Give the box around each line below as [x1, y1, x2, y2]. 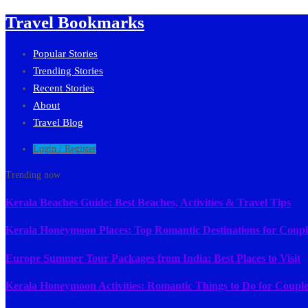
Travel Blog [33, 116, 83, 128]
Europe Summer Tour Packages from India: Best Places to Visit [5, 251, 300, 265]
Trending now [5, 169, 60, 180]
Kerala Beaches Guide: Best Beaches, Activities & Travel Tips [5, 195, 291, 209]
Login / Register [33, 143, 96, 154]
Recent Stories [33, 82, 94, 93]
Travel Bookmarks [5, 12, 144, 32]
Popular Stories [33, 47, 98, 59]
